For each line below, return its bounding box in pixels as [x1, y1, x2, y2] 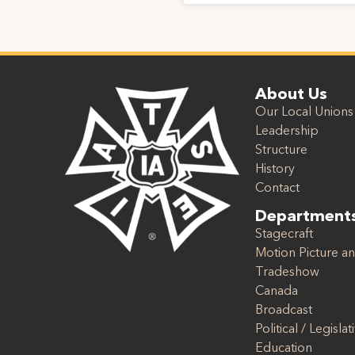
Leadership [255, 124, 319, 138]
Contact [255, 181, 300, 195]
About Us [255, 86, 327, 103]
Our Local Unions [255, 105, 353, 119]
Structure [255, 143, 307, 157]
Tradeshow [255, 266, 319, 280]
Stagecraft [255, 228, 313, 242]
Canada [255, 285, 298, 299]
